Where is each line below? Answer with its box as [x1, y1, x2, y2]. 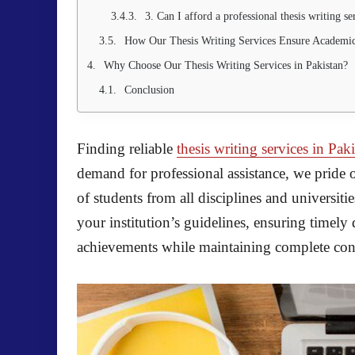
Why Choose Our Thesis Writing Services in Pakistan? [104, 59, 348, 71]
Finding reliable [77, 140, 177, 157]
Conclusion [124, 84, 174, 96]
